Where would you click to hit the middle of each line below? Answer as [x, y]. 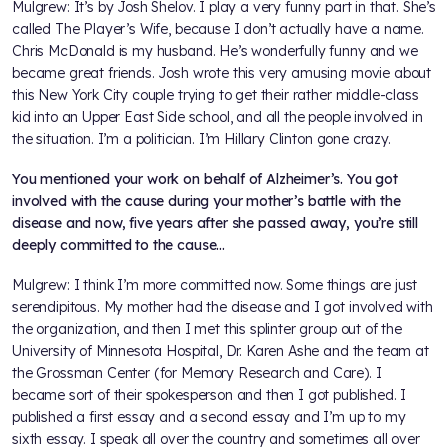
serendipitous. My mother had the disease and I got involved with [222, 307]
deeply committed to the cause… [119, 245]
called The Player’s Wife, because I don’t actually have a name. [218, 29]
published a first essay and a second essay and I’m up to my [209, 417]
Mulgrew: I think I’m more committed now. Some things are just [215, 285]
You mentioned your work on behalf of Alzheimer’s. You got [205, 179]
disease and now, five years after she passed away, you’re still [215, 223]
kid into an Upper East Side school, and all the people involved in [217, 117]
